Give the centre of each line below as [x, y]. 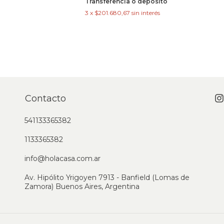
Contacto [45, 99]
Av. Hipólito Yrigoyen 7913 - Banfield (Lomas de [107, 178]
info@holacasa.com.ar [62, 159]
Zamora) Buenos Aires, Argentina [82, 187]
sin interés [146, 13]
